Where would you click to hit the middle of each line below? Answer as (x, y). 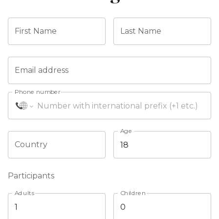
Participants (31, 176)
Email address (42, 70)
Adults (24, 193)
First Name (36, 31)
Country (31, 144)
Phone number (38, 92)
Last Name (141, 31)
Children (133, 193)
